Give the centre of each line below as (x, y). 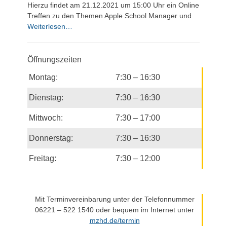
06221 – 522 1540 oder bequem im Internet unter (115, 210)
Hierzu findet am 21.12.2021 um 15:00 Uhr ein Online (113, 5)
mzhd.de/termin (115, 220)
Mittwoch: (46, 118)
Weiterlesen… (50, 26)
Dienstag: (46, 98)
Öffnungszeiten (54, 60)
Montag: (43, 77)
